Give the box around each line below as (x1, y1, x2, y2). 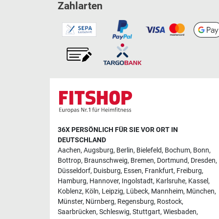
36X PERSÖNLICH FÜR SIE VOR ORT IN (58, 125, 178, 134)
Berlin (116, 146, 133, 154)
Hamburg (58, 176, 87, 185)
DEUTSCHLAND (58, 135, 106, 144)
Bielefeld (136, 146, 162, 154)
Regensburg (117, 197, 154, 206)
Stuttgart (132, 207, 160, 216)
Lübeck (126, 187, 148, 196)
